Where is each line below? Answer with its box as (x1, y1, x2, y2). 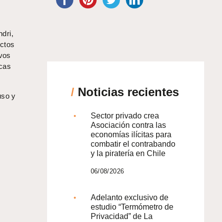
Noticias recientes (74, 85, 179, 99)
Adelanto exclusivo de (90, 193, 168, 202)
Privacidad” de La (90, 212, 153, 221)
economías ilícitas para (90, 130, 171, 139)
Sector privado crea (90, 111, 159, 120)
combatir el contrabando (90, 139, 175, 148)
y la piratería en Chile (90, 149, 166, 158)
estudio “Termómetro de (90, 202, 173, 211)
